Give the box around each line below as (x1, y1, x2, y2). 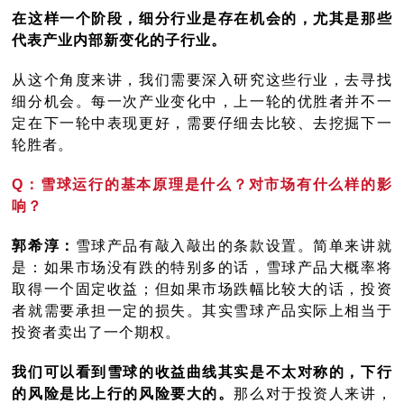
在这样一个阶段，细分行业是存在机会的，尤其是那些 (12, 11, 392, 27)
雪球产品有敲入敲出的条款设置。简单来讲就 (75, 238, 392, 254)
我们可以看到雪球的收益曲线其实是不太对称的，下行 (12, 364, 392, 381)
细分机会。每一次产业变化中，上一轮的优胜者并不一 (12, 94, 392, 110)
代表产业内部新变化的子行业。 (12, 32, 227, 49)
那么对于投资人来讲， (234, 386, 392, 402)
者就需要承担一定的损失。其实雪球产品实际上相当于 (12, 303, 392, 319)
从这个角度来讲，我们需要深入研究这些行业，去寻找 (12, 72, 392, 88)
